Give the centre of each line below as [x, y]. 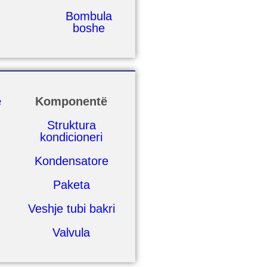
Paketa [71, 185]
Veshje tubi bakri [71, 209]
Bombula [89, 16]
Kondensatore [71, 161]
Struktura [71, 125]
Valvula [72, 232]
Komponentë [72, 101]
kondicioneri [72, 137]
